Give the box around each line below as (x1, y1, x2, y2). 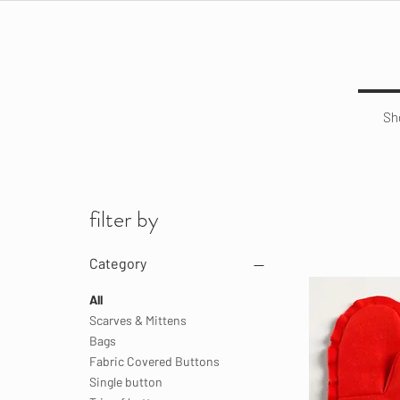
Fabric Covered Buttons (89, 354, 220, 370)
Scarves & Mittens (89, 312, 187, 329)
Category (89, 254, 146, 272)
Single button (89, 374, 162, 390)
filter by (89, 203, 159, 237)
